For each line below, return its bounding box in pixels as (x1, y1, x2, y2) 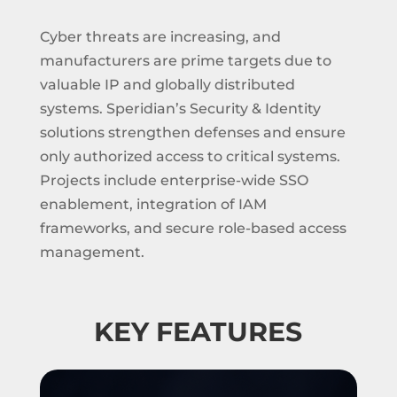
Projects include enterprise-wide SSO (39, 172, 308, 189)
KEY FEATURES (94, 315, 303, 348)
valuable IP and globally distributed (39, 76, 295, 93)
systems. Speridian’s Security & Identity (39, 100, 321, 117)
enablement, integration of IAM (39, 196, 267, 213)
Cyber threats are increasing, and (39, 28, 281, 45)
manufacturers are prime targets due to (39, 52, 331, 69)
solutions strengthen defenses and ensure (39, 124, 346, 141)
